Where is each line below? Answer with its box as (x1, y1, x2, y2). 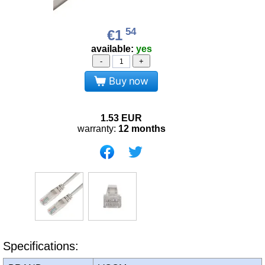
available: (91, 44, 136, 54)
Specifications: (3, 240, 79, 253)
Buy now (109, 75, 148, 87)
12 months (118, 123, 166, 134)
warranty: (77, 123, 118, 134)
